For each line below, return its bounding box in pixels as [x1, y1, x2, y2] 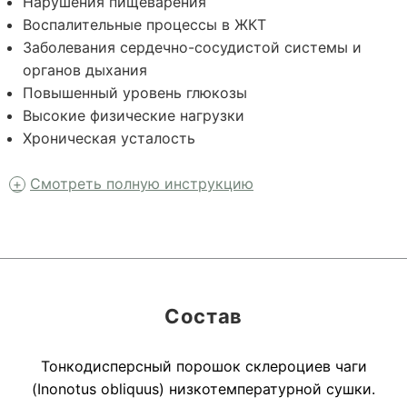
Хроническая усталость [23, 129, 195, 147]
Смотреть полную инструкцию [30, 174, 253, 193]
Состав [164, 304, 243, 328]
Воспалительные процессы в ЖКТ [23, 15, 266, 34]
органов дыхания [23, 61, 147, 79]
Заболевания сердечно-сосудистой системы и [23, 38, 362, 56]
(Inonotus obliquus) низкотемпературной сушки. [32, 380, 375, 398]
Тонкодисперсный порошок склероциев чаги [40, 357, 367, 375]
